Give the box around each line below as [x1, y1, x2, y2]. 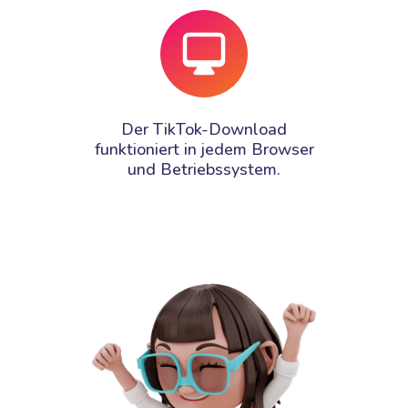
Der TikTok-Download [121, 117, 287, 140]
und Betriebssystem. [127, 158, 280, 180]
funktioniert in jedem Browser [94, 138, 314, 160]
